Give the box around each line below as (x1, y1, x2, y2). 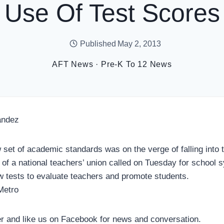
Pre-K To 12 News (101, 59, 172, 68)
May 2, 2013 (117, 39, 161, 48)
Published (79, 39, 116, 48)
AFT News (52, 59, 93, 68)
